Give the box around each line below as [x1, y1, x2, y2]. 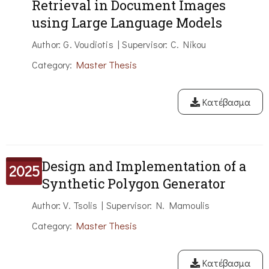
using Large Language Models [31, 14, 222, 32]
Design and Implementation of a [42, 157, 246, 175]
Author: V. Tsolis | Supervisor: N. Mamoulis [31, 199, 210, 212]
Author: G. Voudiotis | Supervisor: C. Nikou [31, 38, 207, 51]
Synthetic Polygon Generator [42, 175, 226, 193]
